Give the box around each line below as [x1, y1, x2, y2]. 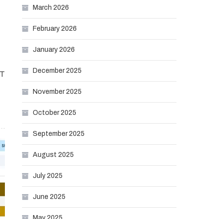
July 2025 [33, 172, 63, 179]
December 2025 [33, 67, 82, 74]
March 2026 [33, 4, 69, 11]
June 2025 [33, 193, 66, 200]
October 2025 [33, 109, 77, 116]
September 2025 [33, 130, 85, 137]
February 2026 [33, 25, 77, 32]
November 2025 [33, 88, 82, 95]
